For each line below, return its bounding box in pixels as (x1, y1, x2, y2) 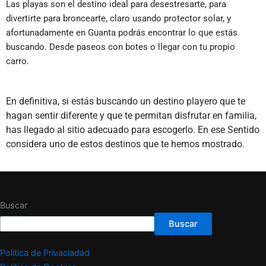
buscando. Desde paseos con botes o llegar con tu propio (6, 42, 235, 53)
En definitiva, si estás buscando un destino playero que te (6, 95, 245, 107)
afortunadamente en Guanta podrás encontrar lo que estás (6, 27, 237, 39)
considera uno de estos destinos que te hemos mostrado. (6, 138, 245, 150)
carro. (6, 56, 29, 67)
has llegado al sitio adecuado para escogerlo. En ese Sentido (6, 123, 259, 135)
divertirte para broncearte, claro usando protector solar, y (6, 13, 231, 24)
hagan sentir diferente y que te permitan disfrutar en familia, (6, 109, 256, 121)
